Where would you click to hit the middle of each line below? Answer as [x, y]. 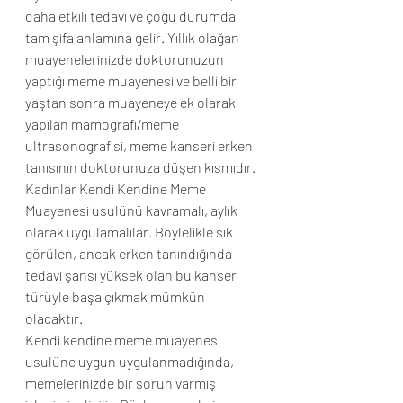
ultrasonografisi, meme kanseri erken [140, 145]
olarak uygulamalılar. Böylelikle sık [130, 232]
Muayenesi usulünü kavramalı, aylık [133, 210]
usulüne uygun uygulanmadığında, [131, 361]
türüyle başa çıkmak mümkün [116, 296]
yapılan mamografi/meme [103, 124]
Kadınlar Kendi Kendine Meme [117, 188]
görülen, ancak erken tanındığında [130, 253]
